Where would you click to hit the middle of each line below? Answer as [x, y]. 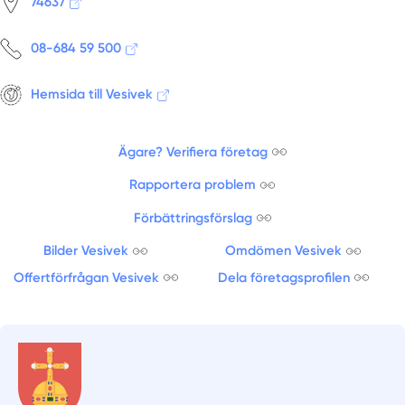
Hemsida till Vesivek [92, 94]
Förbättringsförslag [193, 217]
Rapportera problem [193, 185]
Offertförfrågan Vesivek [86, 277]
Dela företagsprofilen [283, 277]
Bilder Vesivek [86, 251]
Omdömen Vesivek [284, 251]
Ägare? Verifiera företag [193, 151]
